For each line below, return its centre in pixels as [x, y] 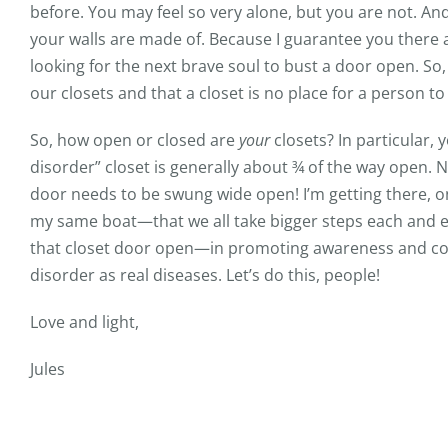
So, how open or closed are [134, 140]
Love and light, [84, 322]
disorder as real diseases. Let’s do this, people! [205, 275]
